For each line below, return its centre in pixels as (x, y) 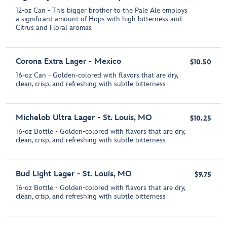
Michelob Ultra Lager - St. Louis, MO (84, 118)
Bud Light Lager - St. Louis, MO (74, 174)
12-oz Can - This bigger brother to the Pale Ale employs (102, 11)
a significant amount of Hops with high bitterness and (99, 19)
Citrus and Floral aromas (54, 28)
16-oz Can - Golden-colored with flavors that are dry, (97, 75)
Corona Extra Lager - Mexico (69, 62)
